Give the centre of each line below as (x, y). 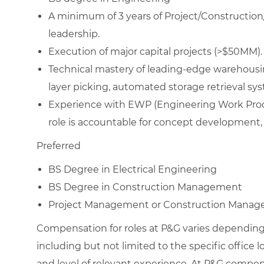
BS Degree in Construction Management (145, 187)
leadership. (74, 34)
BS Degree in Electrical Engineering (133, 169)
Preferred (59, 146)
